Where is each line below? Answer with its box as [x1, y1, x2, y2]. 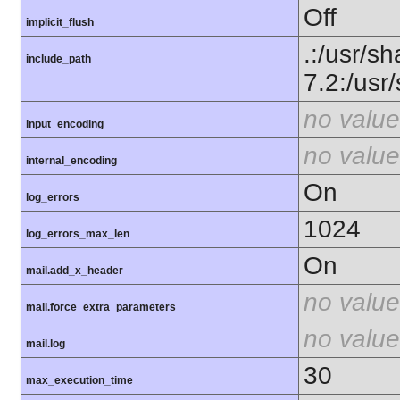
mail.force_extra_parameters [26, 301, 176, 314]
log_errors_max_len [26, 228, 129, 241]
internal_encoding [26, 154, 117, 168]
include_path [26, 53, 91, 66]
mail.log [26, 337, 65, 351]
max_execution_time [26, 374, 133, 387]
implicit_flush [26, 16, 94, 29]
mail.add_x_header [26, 264, 123, 278]
